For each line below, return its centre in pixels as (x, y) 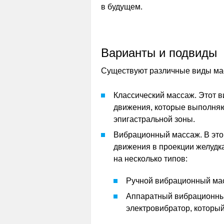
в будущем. (122, 7)
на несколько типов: (150, 159)
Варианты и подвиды (159, 53)
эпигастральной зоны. (154, 119)
